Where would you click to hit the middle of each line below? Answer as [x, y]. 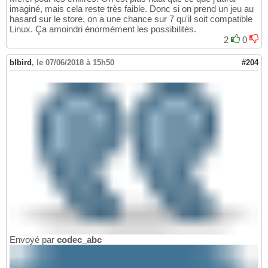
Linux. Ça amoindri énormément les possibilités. [103, 29]
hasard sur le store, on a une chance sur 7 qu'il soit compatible [131, 19]
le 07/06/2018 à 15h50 [75, 62]
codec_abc [79, 239]
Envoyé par [33, 239]
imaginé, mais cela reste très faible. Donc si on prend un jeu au [132, 8]
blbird [21, 62]
